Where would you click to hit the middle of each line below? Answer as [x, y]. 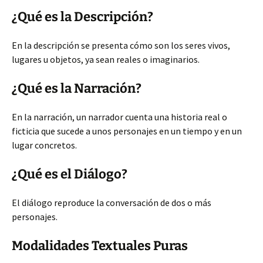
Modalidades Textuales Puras [100, 246]
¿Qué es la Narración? [77, 88]
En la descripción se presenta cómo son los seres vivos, [121, 45]
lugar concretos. [44, 145]
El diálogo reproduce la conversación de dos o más [112, 203]
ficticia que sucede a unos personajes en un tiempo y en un [127, 131]
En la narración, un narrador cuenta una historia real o [119, 117]
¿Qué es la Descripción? [82, 17]
